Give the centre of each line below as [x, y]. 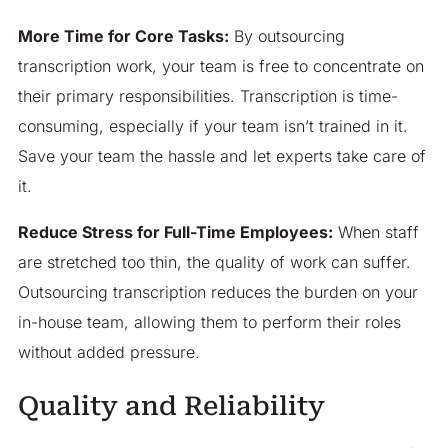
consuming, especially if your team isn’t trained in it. [212, 126]
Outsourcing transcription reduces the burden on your [217, 292]
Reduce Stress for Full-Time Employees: [175, 232]
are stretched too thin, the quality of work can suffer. [214, 262]
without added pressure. [108, 352]
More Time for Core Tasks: [123, 36]
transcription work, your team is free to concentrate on [220, 66]
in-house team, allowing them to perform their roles [209, 322]
